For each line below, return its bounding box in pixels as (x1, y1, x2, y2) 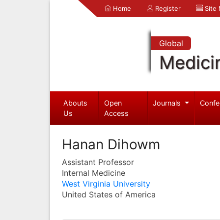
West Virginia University (62, 178, 150, 189)
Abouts (63, 98, 87, 107)
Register (153, 4, 181, 12)
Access (104, 109, 129, 117)
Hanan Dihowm (62, 136, 160, 153)
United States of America (62, 189, 156, 199)
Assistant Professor (62, 157, 134, 167)
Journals (153, 98, 183, 107)
